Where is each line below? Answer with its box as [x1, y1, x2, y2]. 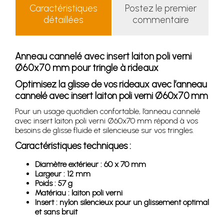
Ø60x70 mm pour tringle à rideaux [15, 61, 158, 73]
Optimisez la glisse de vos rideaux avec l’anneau [15, 78, 207, 90]
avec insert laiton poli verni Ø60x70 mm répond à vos [15, 115, 198, 125]
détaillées [43, 13, 83, 25]
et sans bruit [35, 206, 77, 216]
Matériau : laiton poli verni [35, 187, 122, 197]
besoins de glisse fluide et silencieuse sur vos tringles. [15, 125, 194, 135]
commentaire [132, 13, 189, 25]
